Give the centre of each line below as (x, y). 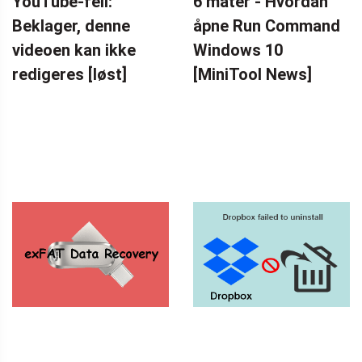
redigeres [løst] (69, 75)
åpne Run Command (267, 26)
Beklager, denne (71, 26)
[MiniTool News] (253, 75)
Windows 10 (238, 51)
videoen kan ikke (74, 51)
